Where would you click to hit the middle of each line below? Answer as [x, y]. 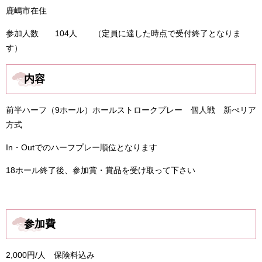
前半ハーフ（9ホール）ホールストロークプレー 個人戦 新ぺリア [131, 110]
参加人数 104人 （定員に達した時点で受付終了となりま [123, 34]
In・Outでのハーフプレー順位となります [82, 148]
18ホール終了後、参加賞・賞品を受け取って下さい [101, 170]
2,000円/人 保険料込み [50, 255]
